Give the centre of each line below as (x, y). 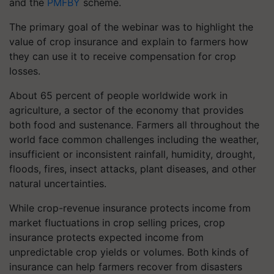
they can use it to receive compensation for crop (123, 56)
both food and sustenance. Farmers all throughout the (134, 125)
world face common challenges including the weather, (134, 139)
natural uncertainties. (58, 183)
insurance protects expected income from (106, 237)
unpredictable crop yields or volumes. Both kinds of (129, 252)
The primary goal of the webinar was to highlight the (131, 27)
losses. (25, 71)
